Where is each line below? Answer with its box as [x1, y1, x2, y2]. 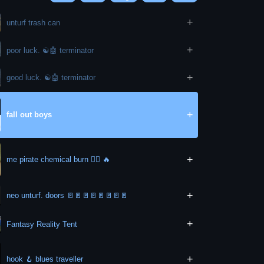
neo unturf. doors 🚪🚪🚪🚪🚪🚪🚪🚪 [6, 191, 128, 200]
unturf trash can [6, 18, 61, 27]
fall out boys [6, 110, 52, 120]
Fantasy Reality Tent [6, 219, 78, 229]
